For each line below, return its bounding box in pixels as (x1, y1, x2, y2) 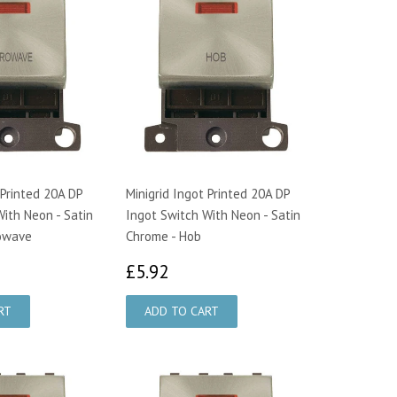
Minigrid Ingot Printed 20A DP (126, 184, 290, 202)
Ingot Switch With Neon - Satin (126, 206, 300, 223)
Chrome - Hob (126, 227, 201, 245)
